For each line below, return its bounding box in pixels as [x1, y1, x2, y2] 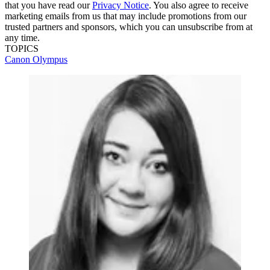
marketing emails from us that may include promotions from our [5, 11, 246, 22]
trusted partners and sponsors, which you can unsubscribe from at [5, 22, 253, 33]
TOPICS [5, 43, 39, 54]
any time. [5, 33, 40, 43]
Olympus [33, 54, 67, 65]
